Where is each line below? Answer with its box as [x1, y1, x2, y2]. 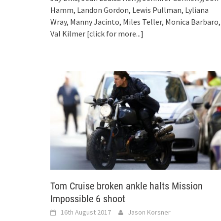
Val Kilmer [50, 28, 87, 38]
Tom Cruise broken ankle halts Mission [50, 180, 203, 192]
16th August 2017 [61, 207, 111, 217]
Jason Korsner [128, 207, 171, 217]
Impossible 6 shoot [50, 192, 125, 205]
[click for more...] [87, 28, 144, 38]
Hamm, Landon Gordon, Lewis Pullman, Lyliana [50, 4, 209, 15]
